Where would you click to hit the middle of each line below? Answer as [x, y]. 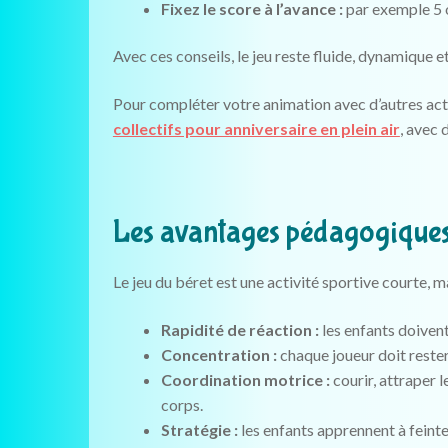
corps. [181, 405]
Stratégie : [199, 430]
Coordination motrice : [245, 380]
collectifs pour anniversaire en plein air [256, 128]
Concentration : [218, 355]
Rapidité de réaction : [239, 330]
